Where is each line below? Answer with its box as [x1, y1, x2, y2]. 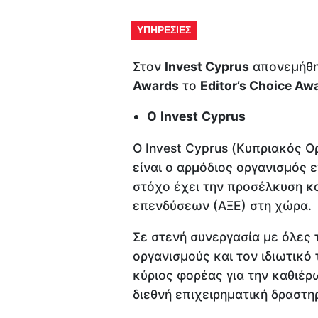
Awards [133, 77, 179, 93]
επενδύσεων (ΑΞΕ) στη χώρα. [133, 197, 312, 213]
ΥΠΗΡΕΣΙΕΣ [136, 23, 191, 35]
